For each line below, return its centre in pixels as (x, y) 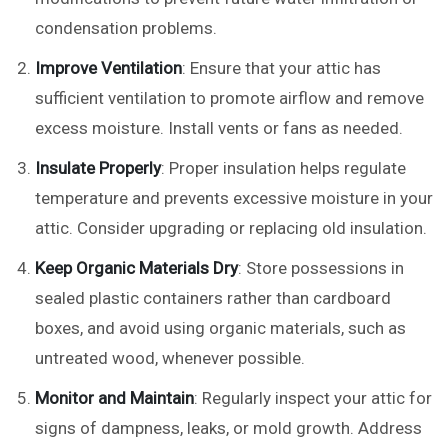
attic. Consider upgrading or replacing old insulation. (231, 227)
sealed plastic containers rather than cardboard (213, 297)
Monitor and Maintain (114, 397)
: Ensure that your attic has (281, 67)
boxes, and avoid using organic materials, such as (220, 327)
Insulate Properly (98, 167)
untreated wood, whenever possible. (170, 357)
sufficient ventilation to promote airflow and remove (229, 97)
